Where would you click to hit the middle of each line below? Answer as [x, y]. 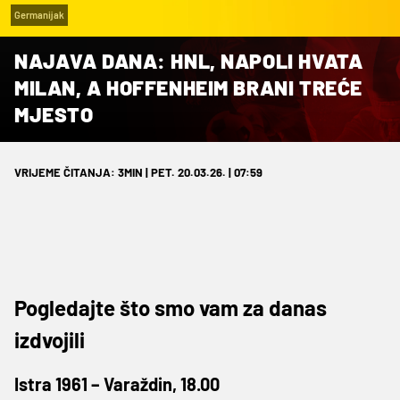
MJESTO [54, 114]
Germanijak [39, 14]
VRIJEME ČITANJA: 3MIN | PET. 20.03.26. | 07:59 [138, 172]
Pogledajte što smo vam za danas [171, 307]
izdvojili [50, 339]
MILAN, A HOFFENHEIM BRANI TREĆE [188, 87]
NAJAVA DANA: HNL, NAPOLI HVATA [189, 60]
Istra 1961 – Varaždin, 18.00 [117, 383]
